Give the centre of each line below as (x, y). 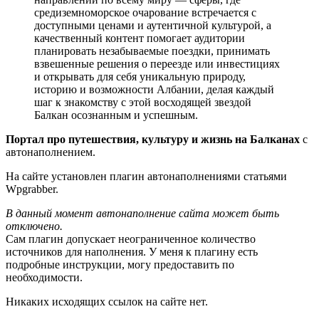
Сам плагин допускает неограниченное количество (131, 239)
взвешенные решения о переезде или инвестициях (157, 63)
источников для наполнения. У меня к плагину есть (132, 251)
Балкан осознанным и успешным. (116, 115)
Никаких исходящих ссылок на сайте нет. (107, 301)
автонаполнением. (51, 152)
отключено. (34, 226)
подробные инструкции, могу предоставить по (120, 264)
